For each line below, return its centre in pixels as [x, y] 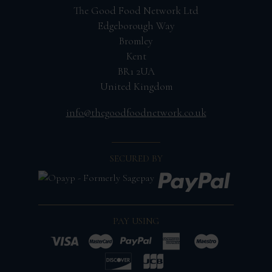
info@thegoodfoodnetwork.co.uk [136, 113]
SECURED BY [136, 159]
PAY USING [136, 221]
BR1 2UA [136, 72]
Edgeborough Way [136, 26]
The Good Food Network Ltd [136, 11]
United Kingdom [136, 87]
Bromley [136, 41]
